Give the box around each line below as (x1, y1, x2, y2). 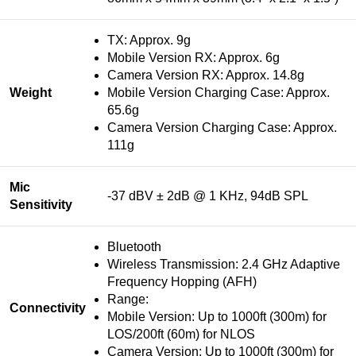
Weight (10, 85, 52, 99)
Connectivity (10, 300, 86, 315)
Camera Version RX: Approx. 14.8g (107, 68, 304, 82)
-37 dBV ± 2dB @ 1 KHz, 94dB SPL (107, 188, 308, 203)
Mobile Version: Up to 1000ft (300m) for (107, 309, 327, 323)
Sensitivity (10, 197, 72, 211)
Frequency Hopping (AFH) (107, 274, 257, 288)
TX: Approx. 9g (107, 33, 191, 47)
